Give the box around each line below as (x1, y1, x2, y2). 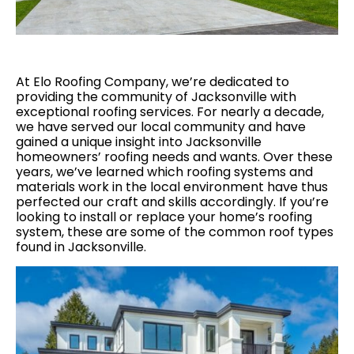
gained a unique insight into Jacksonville (16, 133, 262, 152)
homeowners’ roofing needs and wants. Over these (16, 148, 333, 167)
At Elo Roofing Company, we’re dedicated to (16, 73, 289, 92)
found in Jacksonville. (16, 238, 146, 257)
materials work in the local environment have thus (16, 178, 328, 197)
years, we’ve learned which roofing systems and (16, 163, 313, 182)
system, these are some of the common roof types (16, 223, 333, 242)
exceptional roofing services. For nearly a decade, (16, 103, 324, 122)
